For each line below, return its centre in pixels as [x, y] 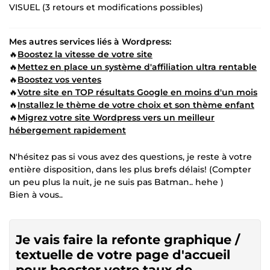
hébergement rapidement [67, 130]
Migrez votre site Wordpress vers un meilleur [116, 117]
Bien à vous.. [36, 194]
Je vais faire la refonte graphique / [128, 239]
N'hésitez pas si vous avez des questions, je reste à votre [130, 156]
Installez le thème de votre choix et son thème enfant [136, 105]
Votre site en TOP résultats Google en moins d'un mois [137, 92]
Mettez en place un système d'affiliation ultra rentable [137, 67]
